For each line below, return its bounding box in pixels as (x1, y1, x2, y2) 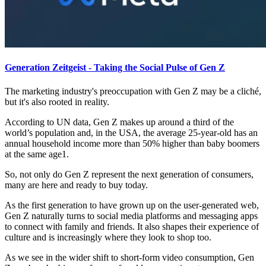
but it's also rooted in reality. (5, 96, 109, 107)
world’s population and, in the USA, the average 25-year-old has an (5, 127, 258, 138)
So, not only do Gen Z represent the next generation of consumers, (5, 169, 254, 179)
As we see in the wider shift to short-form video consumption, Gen (5, 252, 254, 262)
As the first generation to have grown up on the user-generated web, (5, 199, 259, 210)
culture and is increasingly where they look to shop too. (5, 232, 211, 242)
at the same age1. (5, 148, 69, 159)
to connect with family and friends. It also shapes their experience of (5, 221, 259, 232)
